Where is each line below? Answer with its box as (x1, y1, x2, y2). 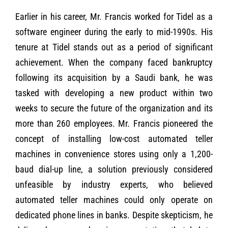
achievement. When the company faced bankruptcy (15, 57, 213, 68)
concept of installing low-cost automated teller (15, 133, 213, 145)
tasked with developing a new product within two (15, 88, 213, 99)
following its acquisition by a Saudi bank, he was (15, 72, 213, 83)
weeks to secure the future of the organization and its (15, 103, 213, 114)
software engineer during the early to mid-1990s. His (15, 26, 213, 38)
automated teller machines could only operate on (15, 194, 213, 206)
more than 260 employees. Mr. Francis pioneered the (15, 118, 213, 129)
